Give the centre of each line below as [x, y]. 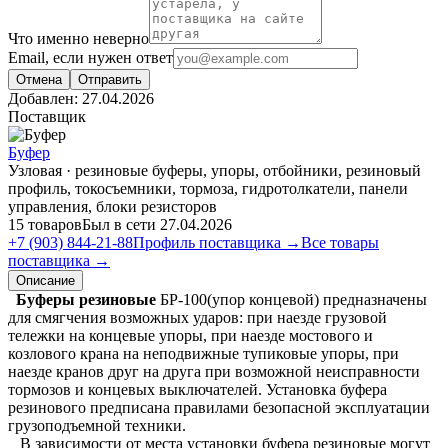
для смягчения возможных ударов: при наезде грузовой [197, 318]
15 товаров [45, 225]
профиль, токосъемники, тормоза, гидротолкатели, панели [208, 189]
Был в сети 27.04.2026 [157, 225]
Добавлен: [45, 99]
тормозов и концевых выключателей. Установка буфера [197, 390]
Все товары [340, 243]
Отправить [110, 80]
